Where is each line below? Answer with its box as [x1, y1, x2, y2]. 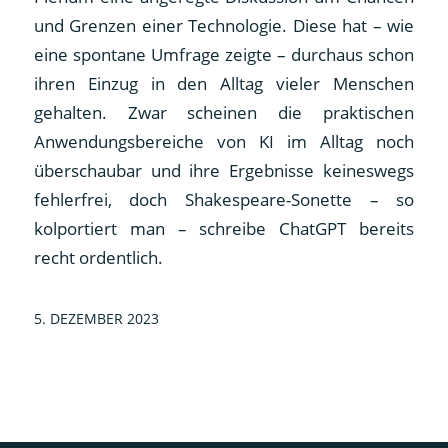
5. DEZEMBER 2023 [33, 308, 159, 328]
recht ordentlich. [33, 245, 163, 269]
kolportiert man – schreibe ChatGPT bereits [33, 216, 415, 240]
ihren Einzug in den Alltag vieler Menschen [33, 71, 415, 95]
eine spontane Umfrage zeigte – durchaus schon [33, 42, 415, 66]
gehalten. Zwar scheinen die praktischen [33, 100, 415, 124]
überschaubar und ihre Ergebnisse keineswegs [33, 158, 415, 182]
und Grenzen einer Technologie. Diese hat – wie [33, 13, 415, 37]
